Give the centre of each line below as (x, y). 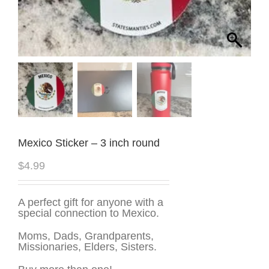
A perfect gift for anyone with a (91, 202)
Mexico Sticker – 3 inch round (89, 143)
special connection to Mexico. (89, 213)
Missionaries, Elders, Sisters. (87, 246)
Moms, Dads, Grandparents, (86, 236)
